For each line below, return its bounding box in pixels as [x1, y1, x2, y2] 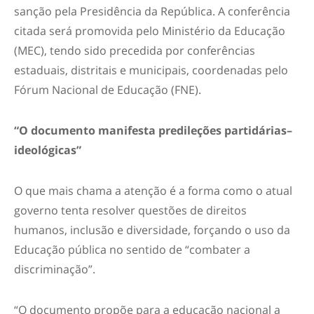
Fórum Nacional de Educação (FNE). [14, 82, 201, 97]
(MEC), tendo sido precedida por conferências [14, 43, 255, 58]
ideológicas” [14, 142, 81, 158]
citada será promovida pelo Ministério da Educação [14, 23, 285, 39]
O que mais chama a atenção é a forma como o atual [14, 183, 292, 198]
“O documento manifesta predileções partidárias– [14, 123, 292, 138]
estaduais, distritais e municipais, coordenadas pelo [14, 62, 288, 78]
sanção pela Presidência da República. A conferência [14, 4, 290, 19]
